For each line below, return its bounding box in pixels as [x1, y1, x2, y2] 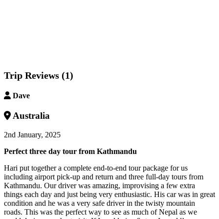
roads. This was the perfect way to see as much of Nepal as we [4, 207, 197, 216]
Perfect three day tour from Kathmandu [4, 147, 137, 155]
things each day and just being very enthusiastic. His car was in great [4, 190, 215, 198]
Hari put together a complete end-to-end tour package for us [4, 163, 188, 172]
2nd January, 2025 [4, 130, 61, 139]
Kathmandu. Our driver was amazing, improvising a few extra [4, 181, 195, 190]
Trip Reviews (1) [4, 69, 73, 81]
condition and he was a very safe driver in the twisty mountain [4, 198, 195, 207]
